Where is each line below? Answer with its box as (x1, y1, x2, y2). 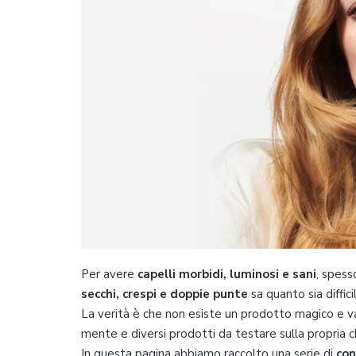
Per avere (81, 266, 137, 282)
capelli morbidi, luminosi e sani (137, 266, 316, 282)
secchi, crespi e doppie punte (81, 286, 248, 302)
